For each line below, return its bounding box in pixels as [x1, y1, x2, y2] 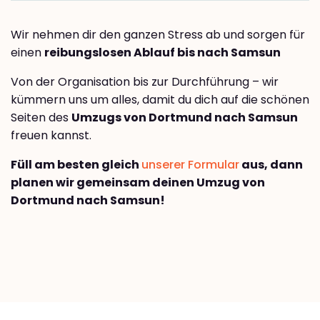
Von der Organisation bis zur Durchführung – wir [11, 73, 279, 90]
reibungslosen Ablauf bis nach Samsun [44, 44, 281, 61]
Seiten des [11, 109, 71, 126]
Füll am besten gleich [11, 156, 141, 173]
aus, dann [239, 156, 303, 173]
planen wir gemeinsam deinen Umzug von [11, 174, 265, 191]
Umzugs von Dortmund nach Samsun [71, 109, 298, 126]
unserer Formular [141, 156, 239, 173]
